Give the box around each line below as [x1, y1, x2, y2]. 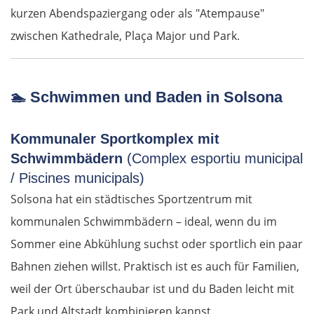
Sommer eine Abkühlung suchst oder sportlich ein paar [11, 236, 303, 252]
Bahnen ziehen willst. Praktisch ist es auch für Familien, [11, 259, 299, 275]
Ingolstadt [57, 155, 104, 170]
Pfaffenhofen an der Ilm [57, 192, 171, 207]
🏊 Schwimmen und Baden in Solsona [11, 88, 282, 107]
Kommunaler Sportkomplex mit [11, 131, 219, 147]
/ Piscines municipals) [11, 170, 144, 186]
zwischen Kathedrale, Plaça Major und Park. [11, 28, 240, 44]
